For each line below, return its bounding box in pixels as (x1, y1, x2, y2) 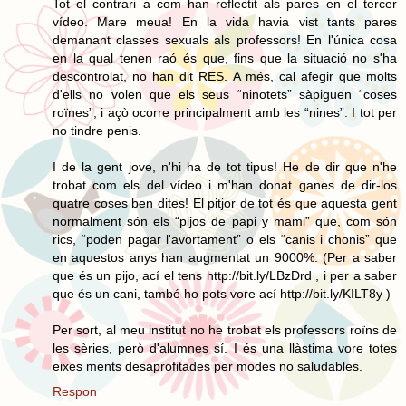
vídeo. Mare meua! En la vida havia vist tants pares (53, 14, 397, 29)
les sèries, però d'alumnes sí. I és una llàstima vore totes (53, 340, 397, 355)
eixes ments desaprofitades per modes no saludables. (53, 358, 362, 373)
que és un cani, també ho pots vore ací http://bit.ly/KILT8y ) (53, 285, 391, 301)
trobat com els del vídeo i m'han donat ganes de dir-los (53, 177, 397, 192)
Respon (53, 383, 97, 399)
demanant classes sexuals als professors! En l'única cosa (53, 32, 397, 47)
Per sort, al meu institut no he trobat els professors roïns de (53, 322, 397, 337)
